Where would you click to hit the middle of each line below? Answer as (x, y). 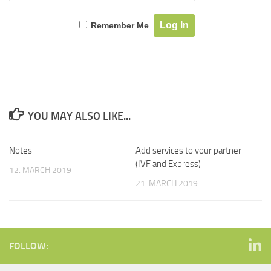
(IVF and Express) (168, 164)
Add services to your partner (188, 151)
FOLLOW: (29, 246)
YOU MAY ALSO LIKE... (79, 116)
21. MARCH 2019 (167, 184)
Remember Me (120, 25)
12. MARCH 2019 (40, 170)
